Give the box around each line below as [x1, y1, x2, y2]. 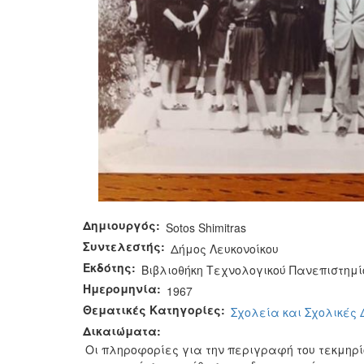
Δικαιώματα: [83, 322, 164, 339]
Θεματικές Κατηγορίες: [83, 301, 228, 318]
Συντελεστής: [83, 237, 168, 254]
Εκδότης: [83, 258, 139, 275]
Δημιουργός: [83, 216, 163, 233]
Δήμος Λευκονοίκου [171, 240, 279, 257]
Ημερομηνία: [83, 279, 164, 297]
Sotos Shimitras [166, 219, 246, 236]
